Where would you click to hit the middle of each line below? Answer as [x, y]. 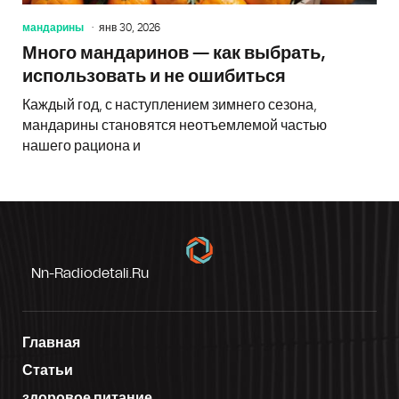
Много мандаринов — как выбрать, [174, 53]
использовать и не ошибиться [154, 76]
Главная [51, 342]
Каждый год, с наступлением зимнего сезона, [170, 105]
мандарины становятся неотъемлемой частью [175, 125]
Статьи [48, 370]
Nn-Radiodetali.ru [90, 273]
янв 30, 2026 [130, 27]
